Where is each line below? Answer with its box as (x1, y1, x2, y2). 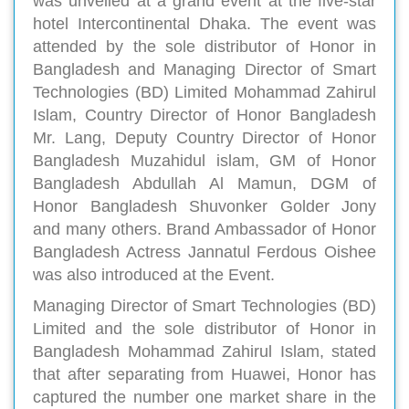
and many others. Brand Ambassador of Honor (33, 220, 376, 239)
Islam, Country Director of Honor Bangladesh (33, 106, 376, 125)
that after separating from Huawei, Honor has (33, 365, 376, 384)
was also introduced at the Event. (33, 266, 275, 285)
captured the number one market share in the (33, 388, 376, 407)
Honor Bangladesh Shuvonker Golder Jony (33, 197, 376, 216)
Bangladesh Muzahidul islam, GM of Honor (33, 152, 376, 171)
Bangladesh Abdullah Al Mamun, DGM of (33, 174, 376, 194)
